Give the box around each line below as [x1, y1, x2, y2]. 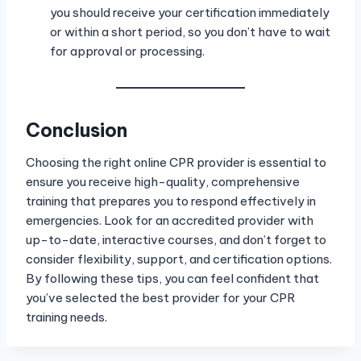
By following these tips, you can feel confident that [26, 271, 319, 287]
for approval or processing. [50, 44, 205, 60]
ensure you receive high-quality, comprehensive [26, 174, 300, 190]
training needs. [26, 309, 107, 326]
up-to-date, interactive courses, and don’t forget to [26, 232, 326, 248]
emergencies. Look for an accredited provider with [26, 213, 313, 229]
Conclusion [26, 118, 127, 142]
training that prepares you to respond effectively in [26, 193, 316, 210]
